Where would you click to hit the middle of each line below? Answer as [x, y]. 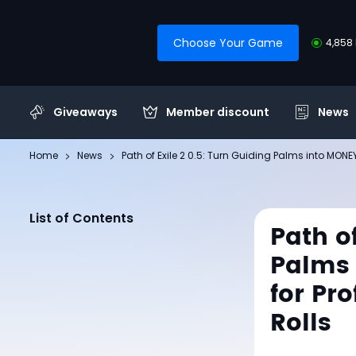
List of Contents [81, 218]
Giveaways [85, 112]
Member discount [218, 112]
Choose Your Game [228, 43]
